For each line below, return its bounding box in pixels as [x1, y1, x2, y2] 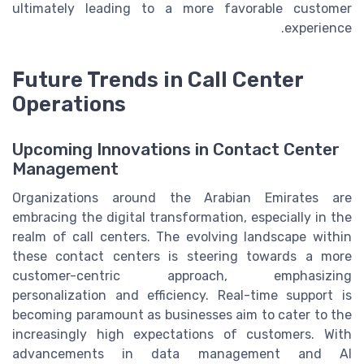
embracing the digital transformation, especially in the [12, 209, 352, 225]
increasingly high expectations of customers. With [12, 326, 352, 342]
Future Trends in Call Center [12, 67, 303, 92]
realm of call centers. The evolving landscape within [12, 228, 352, 245]
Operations [12, 91, 126, 116]
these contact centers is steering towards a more [12, 248, 352, 264]
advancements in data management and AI [12, 345, 352, 362]
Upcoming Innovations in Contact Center [12, 139, 340, 159]
